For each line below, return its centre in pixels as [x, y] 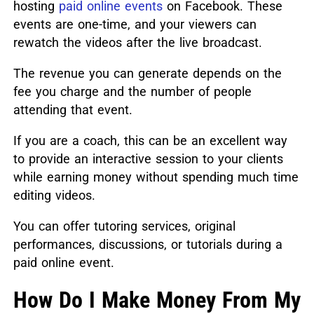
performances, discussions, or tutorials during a [148, 245]
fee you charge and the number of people [132, 92]
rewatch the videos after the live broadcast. [137, 43]
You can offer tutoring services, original [124, 226]
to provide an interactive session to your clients [148, 159]
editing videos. [54, 196]
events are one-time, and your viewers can [135, 25]
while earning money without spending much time [156, 177]
